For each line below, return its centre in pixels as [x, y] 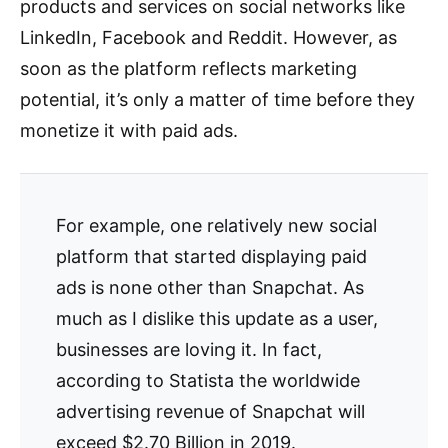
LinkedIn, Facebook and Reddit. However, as [208, 38]
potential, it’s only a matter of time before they [217, 100]
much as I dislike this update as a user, [217, 319]
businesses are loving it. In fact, [189, 350]
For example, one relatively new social [216, 226]
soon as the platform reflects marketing [188, 69]
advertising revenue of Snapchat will [210, 412]
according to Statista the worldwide [208, 381]
